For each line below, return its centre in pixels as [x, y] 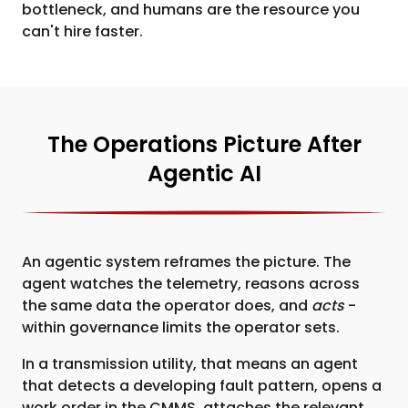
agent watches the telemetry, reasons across [191, 284]
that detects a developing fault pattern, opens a [202, 386]
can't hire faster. [82, 31]
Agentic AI [204, 173]
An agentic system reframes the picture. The [186, 262]
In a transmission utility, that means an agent [190, 364]
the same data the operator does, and [167, 306]
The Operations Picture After [204, 144]
